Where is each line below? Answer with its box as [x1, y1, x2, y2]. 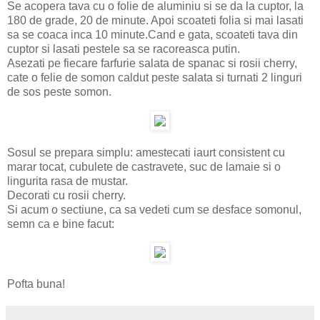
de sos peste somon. [7, 85, 111, 98]
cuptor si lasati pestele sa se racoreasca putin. [7, 42, 240, 55]
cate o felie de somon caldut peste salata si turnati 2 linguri [7, 71, 302, 84]
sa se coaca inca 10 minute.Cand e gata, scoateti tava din [7, 28, 298, 41]
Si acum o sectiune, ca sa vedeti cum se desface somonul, [7, 203, 301, 216]
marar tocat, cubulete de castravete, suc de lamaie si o [7, 160, 281, 173]
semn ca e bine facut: [7, 217, 114, 230]
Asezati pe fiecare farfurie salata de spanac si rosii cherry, [7, 56, 297, 69]
